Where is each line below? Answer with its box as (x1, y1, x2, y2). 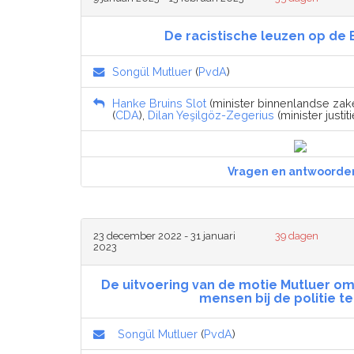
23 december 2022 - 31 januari (93, 230, 235, 243)
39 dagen (275, 230, 319, 243)
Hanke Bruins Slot (112, 96, 206, 111)
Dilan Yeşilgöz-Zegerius (148, 108, 274, 122)
